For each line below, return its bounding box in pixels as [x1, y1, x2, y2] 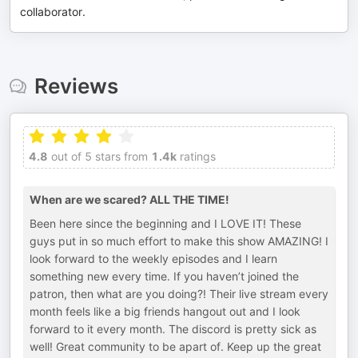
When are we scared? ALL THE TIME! [30, 193, 229, 206]
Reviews [34, 74, 118, 98]
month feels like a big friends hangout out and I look [30, 304, 300, 318]
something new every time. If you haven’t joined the [30, 269, 299, 283]
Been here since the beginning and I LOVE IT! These [30, 217, 301, 230]
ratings [177, 149, 216, 163]
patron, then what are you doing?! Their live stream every [30, 287, 328, 300]
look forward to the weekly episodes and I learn [30, 252, 277, 265]
